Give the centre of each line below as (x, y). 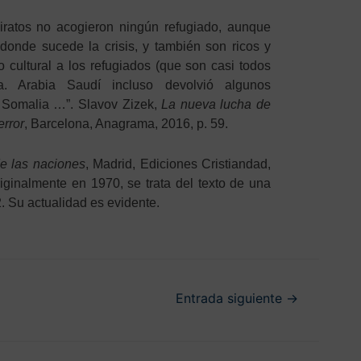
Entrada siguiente (231, 299)
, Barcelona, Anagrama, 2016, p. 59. (126, 124)
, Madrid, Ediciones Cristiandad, (178, 164)
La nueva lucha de (216, 105)
